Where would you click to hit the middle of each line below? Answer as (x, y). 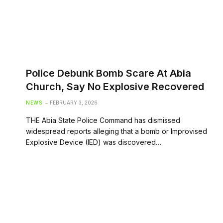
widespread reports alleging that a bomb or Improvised (116, 131)
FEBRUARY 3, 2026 (74, 102)
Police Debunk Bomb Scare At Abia (109, 73)
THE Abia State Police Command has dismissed (103, 120)
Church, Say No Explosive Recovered (115, 86)
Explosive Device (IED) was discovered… (94, 142)
